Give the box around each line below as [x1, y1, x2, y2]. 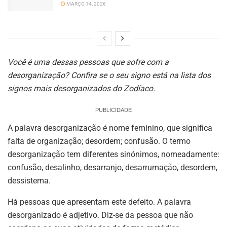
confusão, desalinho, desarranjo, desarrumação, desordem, [8, 163, 217, 173]
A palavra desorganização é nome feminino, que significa [8, 123, 212, 133]
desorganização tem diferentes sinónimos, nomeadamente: [8, 149, 219, 160]
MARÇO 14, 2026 [65, 1, 106, 7]
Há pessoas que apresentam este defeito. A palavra [8, 197, 191, 207]
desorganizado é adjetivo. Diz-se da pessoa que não [8, 210, 193, 220]
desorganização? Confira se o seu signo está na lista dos [8, 70, 211, 81]
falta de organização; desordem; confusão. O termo [8, 136, 191, 146]
